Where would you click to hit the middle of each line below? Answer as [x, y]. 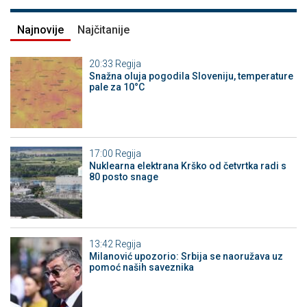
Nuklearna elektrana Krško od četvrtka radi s [187, 166]
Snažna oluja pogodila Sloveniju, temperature [191, 76]
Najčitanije [103, 29]
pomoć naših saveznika [141, 267]
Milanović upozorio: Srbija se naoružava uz [186, 256]
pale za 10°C [116, 87]
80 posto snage [123, 177]
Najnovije [40, 29]
